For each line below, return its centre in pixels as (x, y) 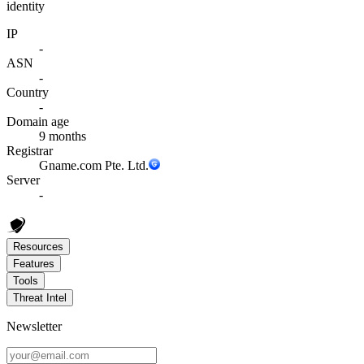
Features (34, 263)
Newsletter (34, 326)
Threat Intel (40, 297)
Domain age (38, 121)
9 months (63, 136)
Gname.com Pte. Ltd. (94, 165)
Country (28, 92)
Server (23, 180)
